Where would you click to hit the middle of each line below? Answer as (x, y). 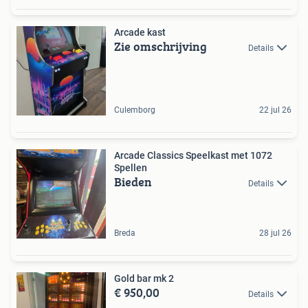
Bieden (133, 181)
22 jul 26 (275, 110)
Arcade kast (140, 32)
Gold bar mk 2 (144, 278)
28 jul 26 (275, 233)
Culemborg (135, 110)
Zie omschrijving (161, 46)
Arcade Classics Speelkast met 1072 (193, 155)
